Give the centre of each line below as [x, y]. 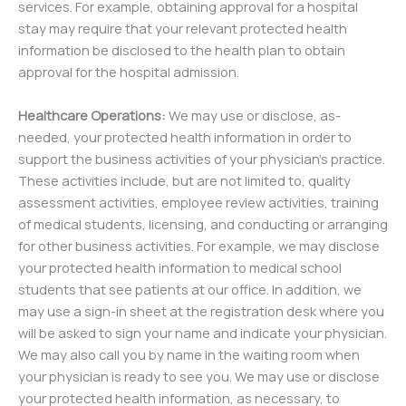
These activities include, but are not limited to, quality [184, 180]
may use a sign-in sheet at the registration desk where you [201, 311]
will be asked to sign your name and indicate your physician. [203, 333]
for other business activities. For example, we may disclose [199, 246]
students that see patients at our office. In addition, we [190, 289]
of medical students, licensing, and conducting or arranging [203, 224]
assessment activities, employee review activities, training [198, 202]
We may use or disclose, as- [253, 115]
